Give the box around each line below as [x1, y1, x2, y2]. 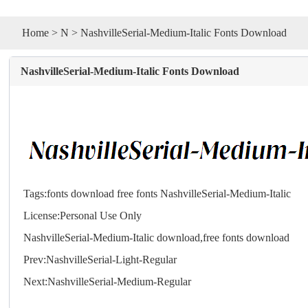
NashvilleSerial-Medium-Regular [47, 275, 192, 287]
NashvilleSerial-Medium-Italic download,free [23, 231, 223, 243]
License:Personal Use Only [23, 209, 142, 221]
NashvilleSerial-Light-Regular [46, 253, 177, 265]
